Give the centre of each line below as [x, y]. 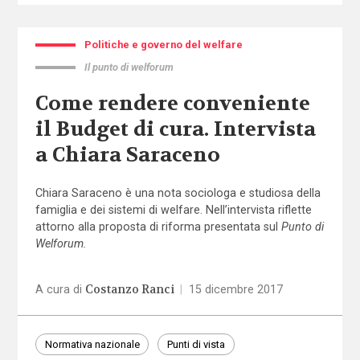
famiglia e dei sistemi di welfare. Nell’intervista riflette [173, 210]
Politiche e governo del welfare [163, 44]
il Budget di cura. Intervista [175, 129]
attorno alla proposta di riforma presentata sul [158, 227]
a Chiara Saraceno [127, 155]
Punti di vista [196, 344]
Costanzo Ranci [129, 289]
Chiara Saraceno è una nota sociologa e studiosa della [178, 193]
